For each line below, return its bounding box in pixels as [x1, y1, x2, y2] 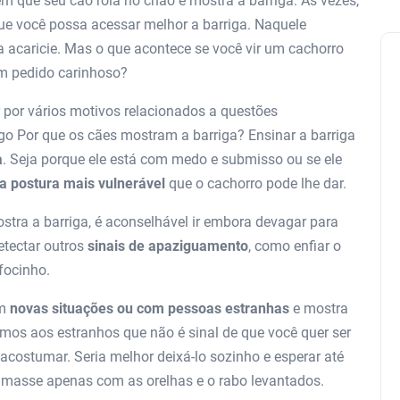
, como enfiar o [248, 237, 341, 255]
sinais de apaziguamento [87, 237, 248, 255]
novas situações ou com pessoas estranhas [10, 300, 289, 318]
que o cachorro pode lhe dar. [165, 175, 346, 193]
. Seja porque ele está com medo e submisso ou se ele [3, 151, 342, 169]
